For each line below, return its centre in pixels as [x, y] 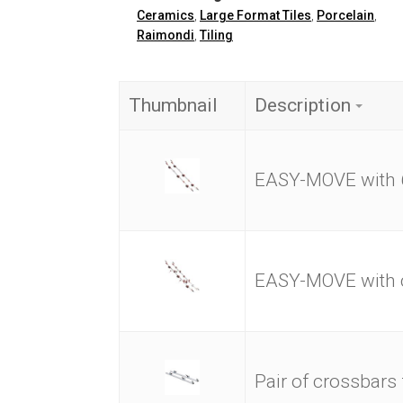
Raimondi [166, 35]
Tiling [216, 35]
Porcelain [345, 15]
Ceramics [166, 15]
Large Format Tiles [255, 15]
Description [303, 105]
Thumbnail [173, 105]
